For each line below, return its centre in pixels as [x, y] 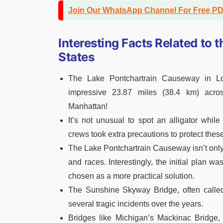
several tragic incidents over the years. [136, 204]
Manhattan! [88, 106]
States [76, 57]
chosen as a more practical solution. [131, 176]
